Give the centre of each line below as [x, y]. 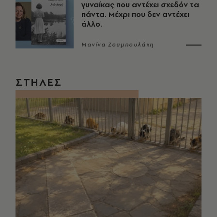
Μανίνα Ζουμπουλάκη [118, 45]
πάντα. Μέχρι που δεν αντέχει [135, 15]
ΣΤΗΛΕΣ [39, 82]
